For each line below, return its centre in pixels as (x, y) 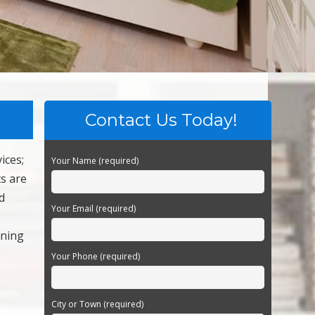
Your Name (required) (95, 161)
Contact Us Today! (162, 120)
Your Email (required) (94, 209)
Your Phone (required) (96, 257)
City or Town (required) (98, 304)
